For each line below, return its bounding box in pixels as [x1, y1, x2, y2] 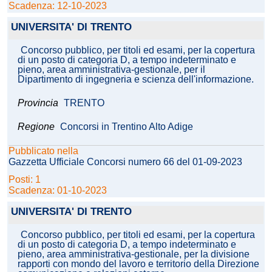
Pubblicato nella [8, 146, 78, 157]
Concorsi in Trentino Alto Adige [60, 121, 193, 132]
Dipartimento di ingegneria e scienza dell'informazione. [18, 74, 254, 85]
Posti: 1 [8, 174, 43, 185]
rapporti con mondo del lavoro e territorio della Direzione [18, 259, 259, 270]
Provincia [18, 98, 61, 109]
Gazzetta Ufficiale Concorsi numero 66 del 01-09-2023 [8, 157, 242, 168]
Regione [18, 121, 55, 132]
